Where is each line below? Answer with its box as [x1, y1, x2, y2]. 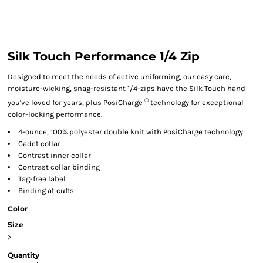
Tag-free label [18, 174, 66, 184]
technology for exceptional [149, 98, 244, 107]
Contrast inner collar [18, 151, 91, 160]
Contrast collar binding [18, 163, 100, 172]
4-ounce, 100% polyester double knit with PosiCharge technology [18, 127, 243, 137]
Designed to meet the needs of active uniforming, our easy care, [8, 72, 231, 81]
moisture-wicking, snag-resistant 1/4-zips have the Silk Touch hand [8, 84, 245, 93]
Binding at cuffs [18, 186, 74, 195]
